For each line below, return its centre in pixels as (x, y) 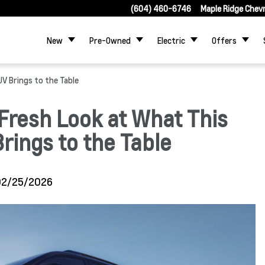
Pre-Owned (110, 40)
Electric (171, 40)
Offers (224, 40)
